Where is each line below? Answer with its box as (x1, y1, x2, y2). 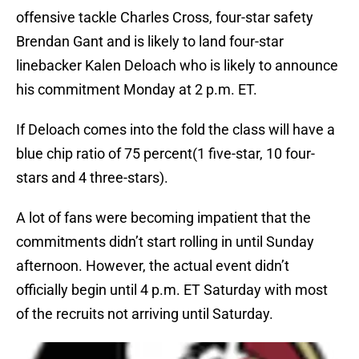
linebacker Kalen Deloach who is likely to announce (16, 57, 338, 75)
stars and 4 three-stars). (16, 169, 168, 187)
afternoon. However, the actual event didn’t (16, 257, 289, 275)
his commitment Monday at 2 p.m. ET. (16, 81, 257, 99)
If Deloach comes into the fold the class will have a (16, 121, 335, 139)
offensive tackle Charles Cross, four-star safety (16, 9, 317, 26)
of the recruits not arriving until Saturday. (16, 305, 273, 323)
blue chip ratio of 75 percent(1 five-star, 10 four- (16, 145, 315, 163)
